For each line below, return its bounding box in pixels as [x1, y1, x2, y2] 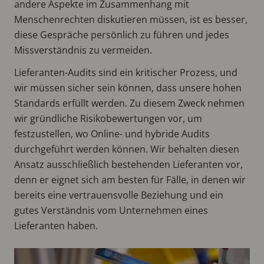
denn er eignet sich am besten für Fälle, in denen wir [14, 173, 246, 186]
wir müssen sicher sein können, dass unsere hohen [14, 81, 242, 94]
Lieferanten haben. [14, 219, 98, 232]
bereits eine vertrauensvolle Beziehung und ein [14, 188, 223, 202]
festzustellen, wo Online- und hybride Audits [14, 127, 210, 140]
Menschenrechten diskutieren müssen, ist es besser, [14, 12, 247, 26]
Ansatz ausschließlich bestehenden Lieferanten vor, [14, 157, 243, 171]
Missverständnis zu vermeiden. [14, 43, 152, 57]
